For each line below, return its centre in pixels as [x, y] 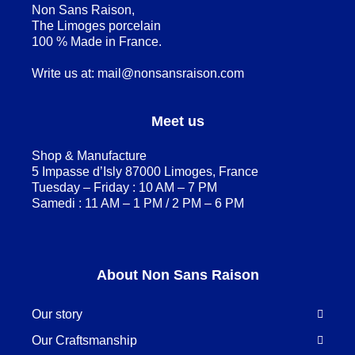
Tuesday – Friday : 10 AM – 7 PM [124, 187]
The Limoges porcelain [96, 25]
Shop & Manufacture [89, 155]
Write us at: [65, 73]
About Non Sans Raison [177, 275]
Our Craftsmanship [84, 340]
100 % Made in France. [97, 41]
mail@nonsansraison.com [171, 73]
